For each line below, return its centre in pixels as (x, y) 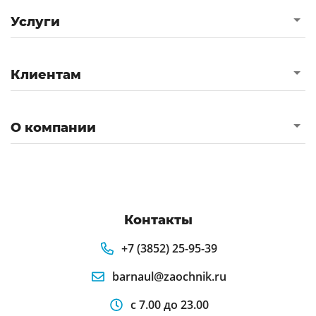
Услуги (35, 22)
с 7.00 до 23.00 (169, 305)
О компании (53, 128)
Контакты (158, 220)
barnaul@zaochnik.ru (169, 276)
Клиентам (46, 75)
